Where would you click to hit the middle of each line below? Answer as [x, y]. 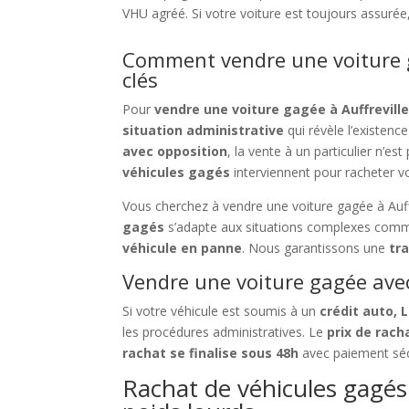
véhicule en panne [183, 248]
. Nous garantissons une [316, 248]
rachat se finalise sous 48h [211, 353]
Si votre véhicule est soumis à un [221, 311]
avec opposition [175, 152]
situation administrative [204, 131]
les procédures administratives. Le [225, 332]
